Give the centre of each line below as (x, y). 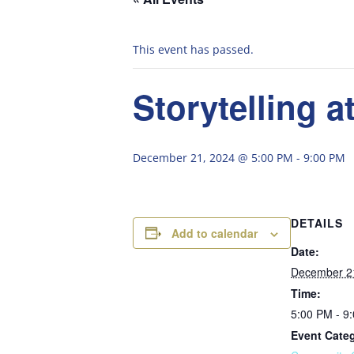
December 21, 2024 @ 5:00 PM (213, 157)
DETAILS (317, 222)
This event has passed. (193, 49)
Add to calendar (215, 233)
